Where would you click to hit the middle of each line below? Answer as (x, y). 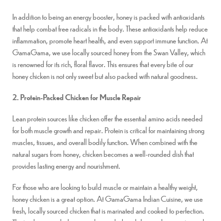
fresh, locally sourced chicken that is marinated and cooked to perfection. (108, 211)
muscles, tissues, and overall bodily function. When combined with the (105, 142)
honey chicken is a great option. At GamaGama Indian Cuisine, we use (108, 199)
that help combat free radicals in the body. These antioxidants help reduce (110, 28)
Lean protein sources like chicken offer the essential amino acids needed (108, 118)
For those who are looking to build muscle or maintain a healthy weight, (105, 187)
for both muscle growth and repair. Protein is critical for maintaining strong (108, 130)
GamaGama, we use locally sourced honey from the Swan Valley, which (109, 52)
